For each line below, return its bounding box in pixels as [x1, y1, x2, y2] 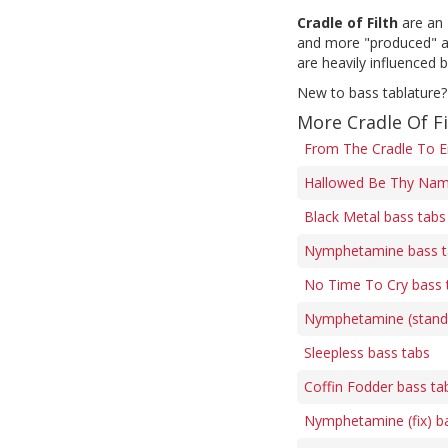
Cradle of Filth [297, 13, 398, 32]
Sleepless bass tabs [304, 343, 430, 362]
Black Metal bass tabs [304, 207, 446, 226]
